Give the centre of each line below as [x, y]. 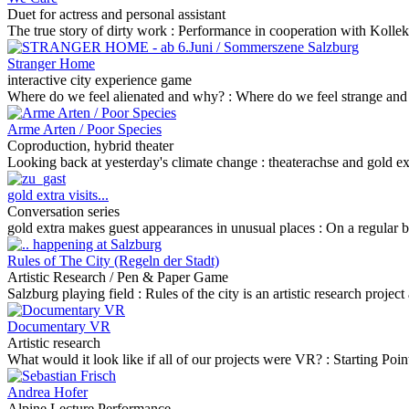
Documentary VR [59, 326]
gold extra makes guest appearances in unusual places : [167, 228]
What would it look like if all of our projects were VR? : [170, 359]
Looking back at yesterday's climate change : [138, 162]
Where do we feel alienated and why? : [121, 96]
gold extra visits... [58, 195]
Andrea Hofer [47, 392]
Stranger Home [51, 63]
